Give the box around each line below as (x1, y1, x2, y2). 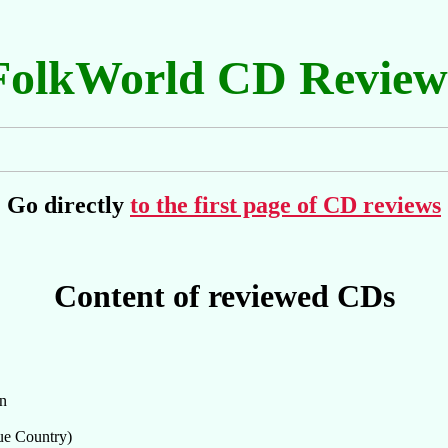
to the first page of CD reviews (130, 191, 441, 218)
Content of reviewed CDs (53, 278, 395, 315)
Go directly (7, 191, 130, 218)
